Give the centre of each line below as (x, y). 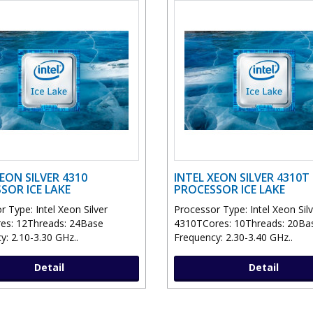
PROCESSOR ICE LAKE (230, 190)
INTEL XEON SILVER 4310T (242, 178)
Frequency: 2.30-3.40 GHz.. (233, 238)
